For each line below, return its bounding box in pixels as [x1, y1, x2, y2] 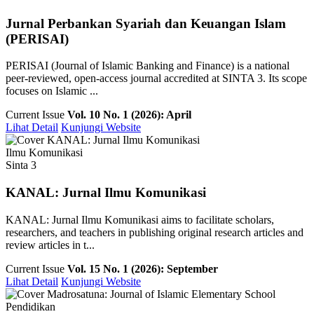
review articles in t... [6, 238, 95, 251]
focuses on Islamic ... [6, 85, 98, 97]
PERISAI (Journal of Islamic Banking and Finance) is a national [6, 60, 289, 72]
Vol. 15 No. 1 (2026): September [67, 262, 218, 275]
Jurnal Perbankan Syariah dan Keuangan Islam [6, 15, 286, 31]
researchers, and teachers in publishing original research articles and [6, 226, 303, 238]
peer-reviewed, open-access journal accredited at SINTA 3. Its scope [6, 72, 307, 85]
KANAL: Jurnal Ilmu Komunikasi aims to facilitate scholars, [6, 213, 274, 226]
